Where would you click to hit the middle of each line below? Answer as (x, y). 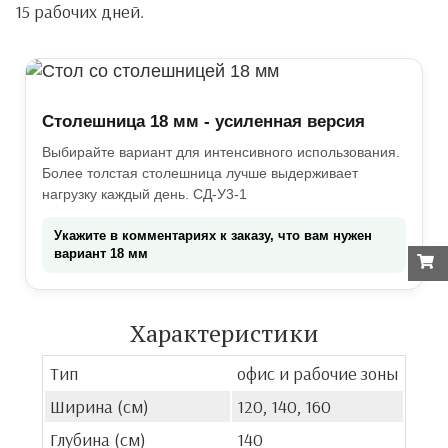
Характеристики (224, 333)
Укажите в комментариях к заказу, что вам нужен (213, 235)
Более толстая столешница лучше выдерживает (200, 173)
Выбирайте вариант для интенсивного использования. (221, 152)
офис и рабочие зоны (317, 373)
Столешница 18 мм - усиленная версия (203, 121)
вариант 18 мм (101, 253)
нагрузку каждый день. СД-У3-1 (144, 194)
